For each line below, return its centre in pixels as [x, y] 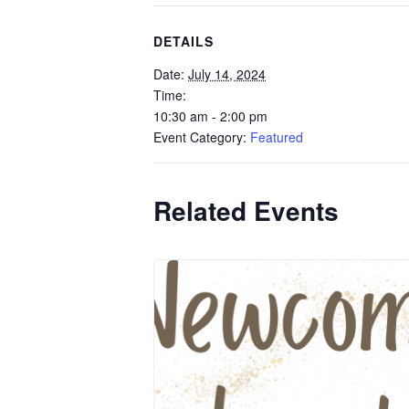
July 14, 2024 [227, 73]
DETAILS [184, 41]
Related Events [246, 210]
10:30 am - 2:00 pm [210, 115]
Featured [277, 136]
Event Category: [200, 136]
